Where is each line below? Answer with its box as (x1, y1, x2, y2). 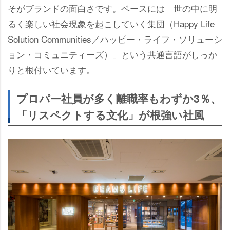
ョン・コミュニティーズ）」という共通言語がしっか (8, 47, 217, 61)
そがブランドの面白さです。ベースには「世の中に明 (8, 1, 217, 14)
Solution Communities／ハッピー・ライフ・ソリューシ (8, 32, 222, 45)
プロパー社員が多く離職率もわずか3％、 (16, 90, 221, 106)
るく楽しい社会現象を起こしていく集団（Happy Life (8, 16, 215, 30)
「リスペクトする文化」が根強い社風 (16, 106, 204, 123)
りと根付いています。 (8, 63, 95, 76)
